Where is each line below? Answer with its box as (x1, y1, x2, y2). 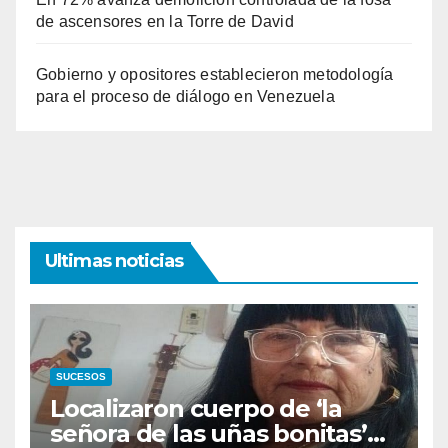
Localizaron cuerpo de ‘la (50, 393, 342, 423)
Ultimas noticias (45, 250, 184, 273)
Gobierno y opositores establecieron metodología (36, 66, 394, 84)
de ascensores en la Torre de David (36, 13, 294, 31)
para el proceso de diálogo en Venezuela (36, 88, 335, 106)
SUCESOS (56, 370, 106, 382)
